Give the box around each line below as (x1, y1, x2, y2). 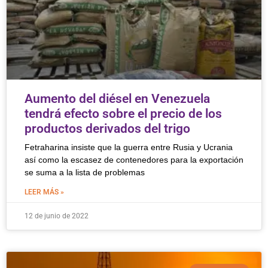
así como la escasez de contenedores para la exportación (25, 155, 243, 165)
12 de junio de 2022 (25, 212, 89, 220)
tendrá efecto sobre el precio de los (25, 106, 222, 121)
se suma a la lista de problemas (25, 167, 145, 177)
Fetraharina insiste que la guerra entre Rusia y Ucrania (25, 142, 233, 152)
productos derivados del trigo (25, 121, 190, 136)
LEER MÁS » (25, 188, 64, 196)
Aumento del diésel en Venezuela (25, 92, 210, 106)
